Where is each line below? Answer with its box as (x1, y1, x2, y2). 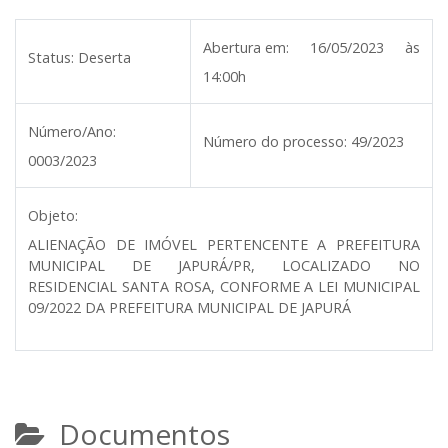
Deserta (78, 48, 131, 67)
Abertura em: (203, 38, 289, 57)
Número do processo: (203, 132, 347, 151)
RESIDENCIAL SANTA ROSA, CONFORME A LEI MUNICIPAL (28, 277, 420, 296)
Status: (28, 48, 74, 67)
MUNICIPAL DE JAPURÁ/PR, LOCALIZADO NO (28, 256, 420, 275)
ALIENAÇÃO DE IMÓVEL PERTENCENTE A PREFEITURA (28, 235, 420, 254)
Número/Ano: (28, 122, 116, 141)
